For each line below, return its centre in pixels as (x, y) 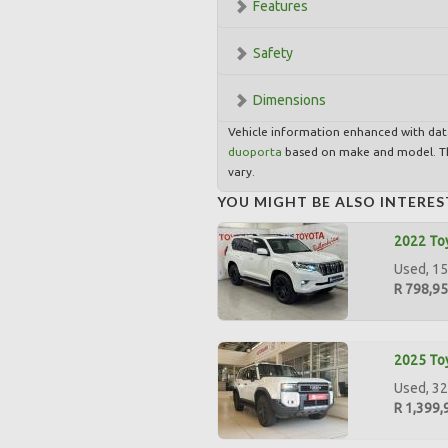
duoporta (255, 151)
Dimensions (289, 100)
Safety (273, 53)
